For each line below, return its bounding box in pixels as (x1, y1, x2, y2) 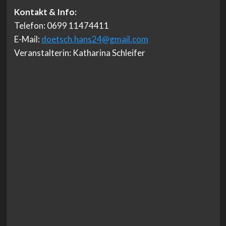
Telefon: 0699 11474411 (14, 20, 109, 31)
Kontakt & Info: (14, 7, 77, 18)
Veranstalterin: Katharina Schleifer (14, 47, 145, 59)
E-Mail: (14, 34, 41, 45)
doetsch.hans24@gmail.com (41, 34, 148, 45)
